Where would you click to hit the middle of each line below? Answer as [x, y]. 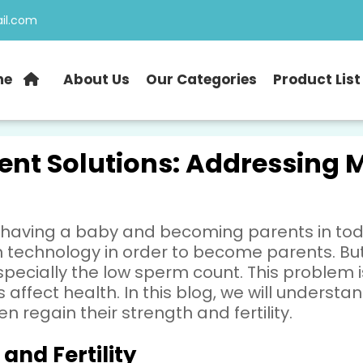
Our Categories [202, 79]
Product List [317, 79]
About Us [97, 79]
